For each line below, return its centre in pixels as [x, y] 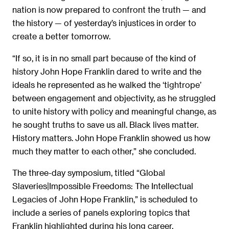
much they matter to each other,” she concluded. [104, 151]
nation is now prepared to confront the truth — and [109, 10]
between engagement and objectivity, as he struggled [114, 98]
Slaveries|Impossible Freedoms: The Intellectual [103, 186]
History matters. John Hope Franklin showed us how [111, 138]
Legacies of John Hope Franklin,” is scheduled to [105, 199]
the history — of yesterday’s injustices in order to [104, 23]
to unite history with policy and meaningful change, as [114, 111]
